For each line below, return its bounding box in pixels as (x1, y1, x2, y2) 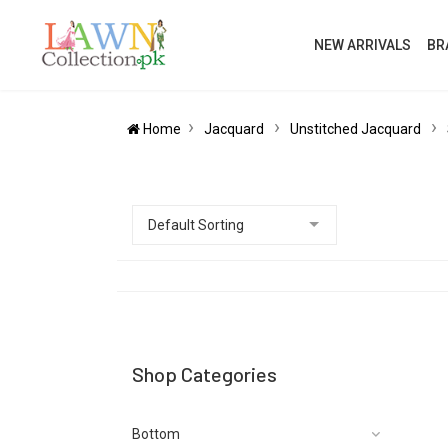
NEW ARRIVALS (314, 37, 411, 53)
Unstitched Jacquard (290, 121, 424, 137)
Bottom (132, 426, 180, 442)
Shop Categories (132, 362, 277, 386)
